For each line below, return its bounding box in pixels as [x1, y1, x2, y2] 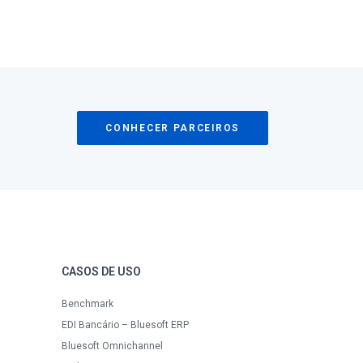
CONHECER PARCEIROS [105, 122, 240, 134]
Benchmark [62, 298, 113, 310]
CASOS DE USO [62, 265, 141, 278]
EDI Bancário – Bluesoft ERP [62, 319, 189, 331]
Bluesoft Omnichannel [62, 340, 163, 352]
